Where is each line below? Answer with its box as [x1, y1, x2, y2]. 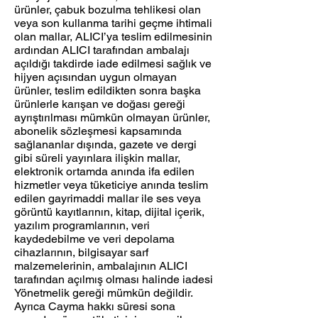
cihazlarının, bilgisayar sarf [14, 246, 148, 260]
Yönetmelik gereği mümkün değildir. [14, 286, 192, 300]
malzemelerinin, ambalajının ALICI [14, 259, 187, 273]
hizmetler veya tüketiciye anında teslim [14, 178, 208, 192]
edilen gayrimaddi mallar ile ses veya [14, 192, 201, 206]
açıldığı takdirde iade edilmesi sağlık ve [14, 57, 212, 71]
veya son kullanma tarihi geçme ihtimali [14, 16, 212, 31]
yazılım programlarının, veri [14, 219, 150, 233]
